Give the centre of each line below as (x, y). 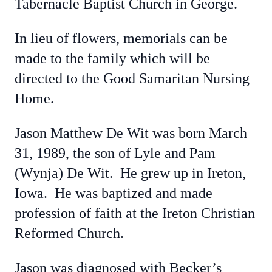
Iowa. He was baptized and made (114, 193)
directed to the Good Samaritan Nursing (132, 78)
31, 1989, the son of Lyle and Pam (115, 153)
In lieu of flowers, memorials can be (121, 38)
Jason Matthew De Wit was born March (131, 133)
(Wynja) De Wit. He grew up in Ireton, (130, 173)
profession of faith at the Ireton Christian (135, 213)
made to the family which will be (112, 58)
